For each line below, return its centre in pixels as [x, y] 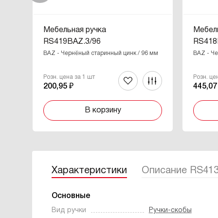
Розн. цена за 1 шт [69, 77]
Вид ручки [69, 210]
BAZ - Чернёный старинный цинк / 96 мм [101, 53]
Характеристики [89, 171]
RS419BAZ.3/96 [72, 42]
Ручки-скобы [170, 210]
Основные [71, 196]
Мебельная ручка [75, 30]
